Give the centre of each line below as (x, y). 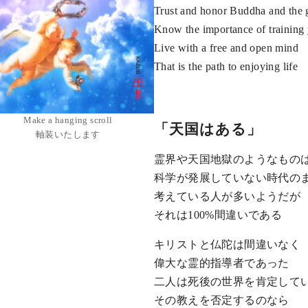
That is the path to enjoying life (226, 67)
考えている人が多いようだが (228, 196)
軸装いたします (68, 135)
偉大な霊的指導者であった (222, 263)
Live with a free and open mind (226, 48)
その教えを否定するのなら (222, 300)
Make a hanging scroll (68, 121)
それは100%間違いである (218, 214)
